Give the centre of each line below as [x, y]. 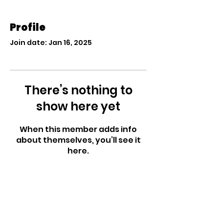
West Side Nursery [71, 186]
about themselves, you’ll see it [78, 140]
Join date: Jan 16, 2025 [51, 43]
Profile [28, 27]
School [41, 200]
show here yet [78, 106]
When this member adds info [78, 129]
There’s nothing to [78, 90]
